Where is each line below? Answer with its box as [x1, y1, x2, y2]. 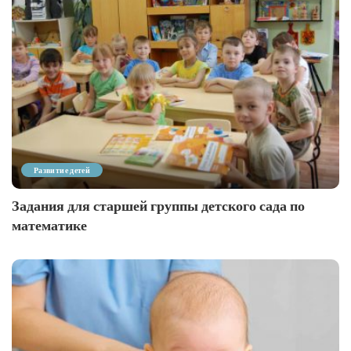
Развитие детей [34, 165, 91, 175]
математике [12, 216, 87, 234]
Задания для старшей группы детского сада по [12, 197, 305, 215]
